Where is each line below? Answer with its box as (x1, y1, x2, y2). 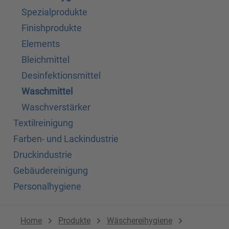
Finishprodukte (21, 22, 82, 34)
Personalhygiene (13, 181, 81, 192)
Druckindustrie (13, 149, 72, 161)
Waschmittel (21, 86, 73, 97)
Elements (21, 38, 60, 50)
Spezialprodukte (21, 7, 87, 18)
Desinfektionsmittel (21, 70, 101, 81)
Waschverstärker (21, 102, 90, 113)
